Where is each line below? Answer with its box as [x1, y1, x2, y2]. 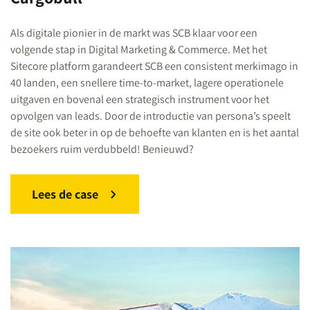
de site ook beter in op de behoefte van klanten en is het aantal [10, 125, 299, 140]
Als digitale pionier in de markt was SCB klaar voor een [10, 26, 257, 40]
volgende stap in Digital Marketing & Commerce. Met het [10, 42, 267, 57]
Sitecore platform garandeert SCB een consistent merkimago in [10, 59, 298, 73]
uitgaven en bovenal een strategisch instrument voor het [10, 92, 269, 107]
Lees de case [32, 186, 98, 202]
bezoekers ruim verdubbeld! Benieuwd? [10, 142, 196, 156]
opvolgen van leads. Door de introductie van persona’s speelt [10, 109, 291, 123]
